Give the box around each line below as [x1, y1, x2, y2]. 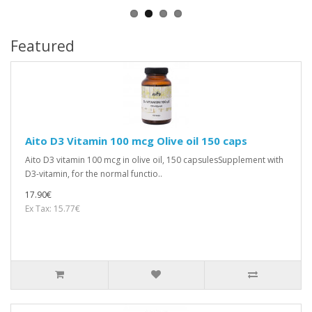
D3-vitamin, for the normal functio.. [25, 167, 162, 180]
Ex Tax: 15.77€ [25, 202, 80, 214]
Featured [10, 36, 75, 56]
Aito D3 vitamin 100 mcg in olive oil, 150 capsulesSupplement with [25, 153, 283, 166]
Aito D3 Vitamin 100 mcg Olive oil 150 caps [25, 133, 247, 148]
